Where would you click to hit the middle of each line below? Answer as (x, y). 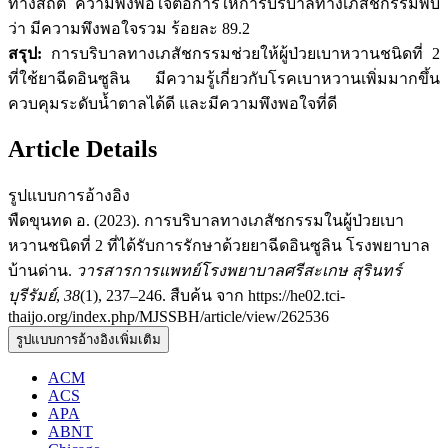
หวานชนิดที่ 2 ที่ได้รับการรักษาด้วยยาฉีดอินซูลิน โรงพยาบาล (219, 246)
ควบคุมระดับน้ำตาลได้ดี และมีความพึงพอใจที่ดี (172, 104)
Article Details (82, 149)
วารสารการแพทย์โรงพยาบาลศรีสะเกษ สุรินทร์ (239, 271)
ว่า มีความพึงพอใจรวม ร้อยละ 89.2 (129, 29)
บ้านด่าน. (42, 271)
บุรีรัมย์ (32, 296)
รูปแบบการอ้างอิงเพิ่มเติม (88, 340)
